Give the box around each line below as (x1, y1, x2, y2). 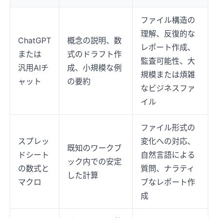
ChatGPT (18, 36, 51, 46)
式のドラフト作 (67, 49, 122, 59)
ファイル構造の (141, 15, 195, 25)
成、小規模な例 (67, 63, 122, 73)
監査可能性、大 (141, 56, 195, 66)
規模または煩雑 (141, 70, 195, 80)
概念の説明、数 (67, 36, 122, 46)
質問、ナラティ (141, 163, 195, 174)
